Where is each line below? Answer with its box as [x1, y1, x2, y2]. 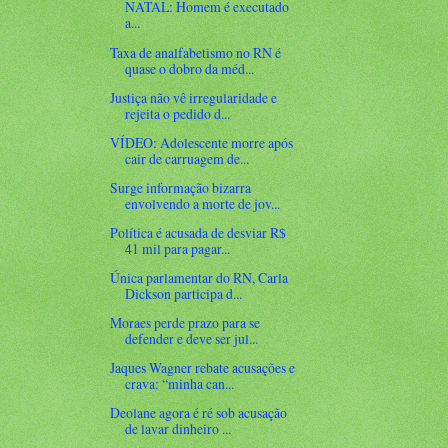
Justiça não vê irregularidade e [110, 87, 278, 107]
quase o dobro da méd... [125, 58, 255, 78]
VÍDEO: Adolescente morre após [110, 132, 294, 152]
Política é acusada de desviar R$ [110, 222, 287, 242]
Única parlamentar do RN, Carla [110, 268, 289, 288]
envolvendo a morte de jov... [125, 193, 281, 213]
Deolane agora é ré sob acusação [110, 403, 288, 423]
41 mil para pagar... [125, 238, 231, 258]
